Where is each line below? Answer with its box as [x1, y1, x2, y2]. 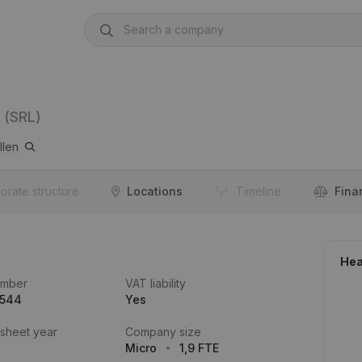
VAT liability [124, 276, 186, 290]
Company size [124, 325, 201, 339]
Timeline [236, 184, 281, 198]
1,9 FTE [179, 341, 219, 355]
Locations [127, 184, 183, 198]
